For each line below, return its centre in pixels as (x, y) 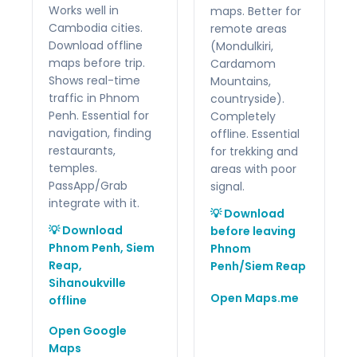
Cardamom (243, 63)
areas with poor (253, 169)
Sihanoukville (87, 282)
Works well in (84, 10)
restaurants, (82, 150)
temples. (73, 168)
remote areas (249, 28)
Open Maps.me (255, 298)
